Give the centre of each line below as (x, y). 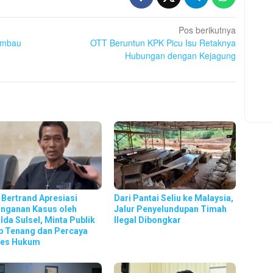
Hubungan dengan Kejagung (181, 55)
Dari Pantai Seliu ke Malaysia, (174, 198)
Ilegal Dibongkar (148, 220)
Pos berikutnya (207, 30)
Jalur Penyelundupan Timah (171, 209)
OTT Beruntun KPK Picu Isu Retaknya (163, 42)
